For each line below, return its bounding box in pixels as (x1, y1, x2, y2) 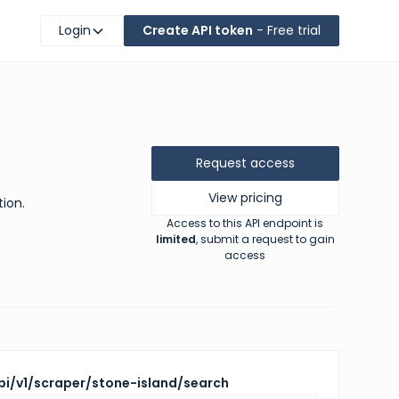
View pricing (208, 189, 282, 207)
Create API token (142, 21, 253, 39)
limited (155, 232, 196, 247)
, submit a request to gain (195, 232, 335, 247)
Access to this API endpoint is (167, 216, 324, 231)
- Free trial (252, 21, 321, 39)
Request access (195, 154, 295, 172)
